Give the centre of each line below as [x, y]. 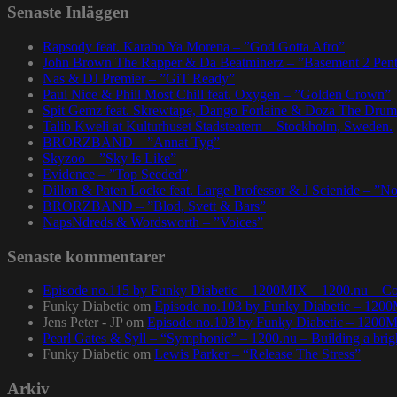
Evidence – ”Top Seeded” [115, 174]
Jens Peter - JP [82, 323]
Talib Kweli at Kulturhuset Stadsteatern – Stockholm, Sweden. [218, 126]
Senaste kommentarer [86, 256]
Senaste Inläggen [68, 12]
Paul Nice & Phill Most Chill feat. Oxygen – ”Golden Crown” [217, 94]
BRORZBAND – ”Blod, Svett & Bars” [154, 206]
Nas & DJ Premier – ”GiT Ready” [139, 78]
